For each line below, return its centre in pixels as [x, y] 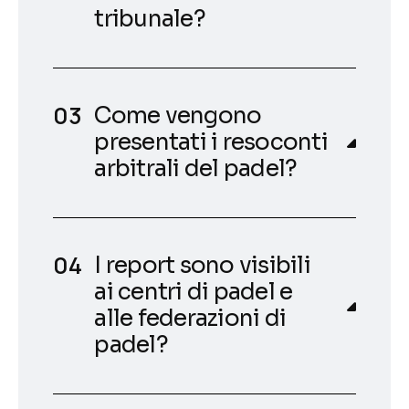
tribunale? [150, 18]
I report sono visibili [202, 265]
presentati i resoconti [211, 142]
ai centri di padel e [194, 291]
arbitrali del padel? [196, 168]
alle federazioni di [190, 318]
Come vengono [178, 115]
